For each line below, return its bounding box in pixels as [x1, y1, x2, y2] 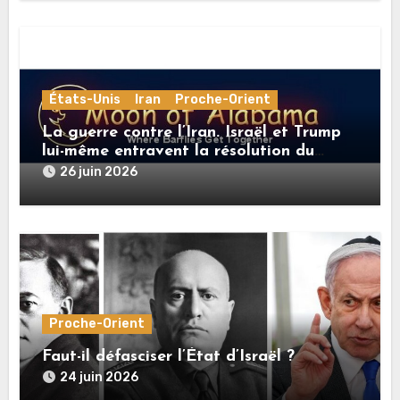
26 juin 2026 [60, 163, 138, 179]
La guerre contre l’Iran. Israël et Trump [42, 123, 342, 141]
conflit [42, 161, 93, 179]
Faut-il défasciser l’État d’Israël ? [42, 347, 296, 365]
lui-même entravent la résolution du [42, 142, 315, 160]
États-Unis [49, 91, 121, 107]
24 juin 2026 [60, 369, 139, 385]
